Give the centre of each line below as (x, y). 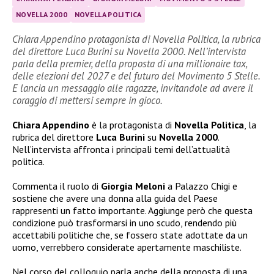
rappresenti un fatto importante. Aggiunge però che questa (132, 211)
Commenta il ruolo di (57, 186)
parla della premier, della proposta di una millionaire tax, (130, 64)
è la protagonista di (132, 125)
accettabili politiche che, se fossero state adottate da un (130, 235)
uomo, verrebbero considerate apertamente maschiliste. (127, 247)
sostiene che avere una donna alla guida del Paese (115, 198)
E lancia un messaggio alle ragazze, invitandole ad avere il (133, 88)
